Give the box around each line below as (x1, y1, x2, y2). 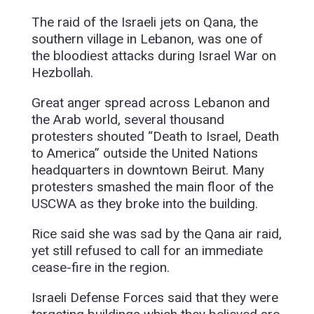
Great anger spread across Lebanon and (31, 95, 270, 111)
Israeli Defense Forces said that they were (31, 289, 278, 306)
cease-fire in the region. (31, 259, 170, 276)
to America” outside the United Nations (31, 145, 258, 162)
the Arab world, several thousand (31, 111, 224, 128)
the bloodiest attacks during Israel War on (31, 48, 276, 64)
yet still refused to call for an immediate (31, 243, 263, 259)
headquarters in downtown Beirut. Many (31, 162, 264, 179)
